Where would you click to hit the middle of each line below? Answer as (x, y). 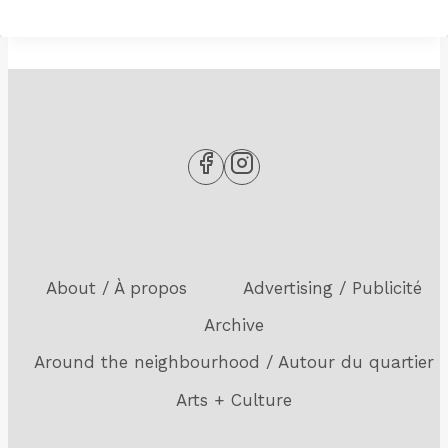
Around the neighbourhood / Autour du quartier (234, 362)
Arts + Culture (234, 399)
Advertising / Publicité (333, 288)
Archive (234, 325)
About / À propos (117, 288)
